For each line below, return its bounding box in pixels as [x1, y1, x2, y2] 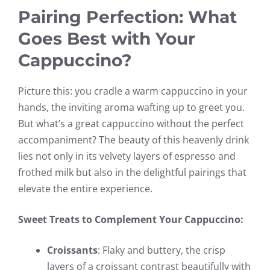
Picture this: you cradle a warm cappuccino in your [18, 84, 248, 98]
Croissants [47, 243, 98, 257]
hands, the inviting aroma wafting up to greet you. [18, 100, 245, 114]
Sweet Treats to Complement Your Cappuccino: [18, 212, 243, 226]
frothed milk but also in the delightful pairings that [18, 165, 246, 179]
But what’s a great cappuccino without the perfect [18, 116, 244, 130]
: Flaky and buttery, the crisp [98, 243, 225, 257]
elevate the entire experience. [18, 181, 152, 195]
